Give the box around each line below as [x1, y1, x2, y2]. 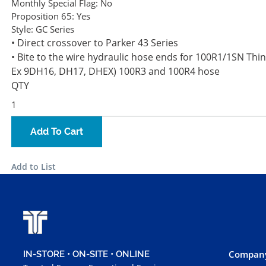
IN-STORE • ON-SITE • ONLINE [23, 248, 150, 259]
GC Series [36, 23, 74, 36]
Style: [11, 23, 33, 36]
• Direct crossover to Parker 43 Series [11, 36, 178, 50]
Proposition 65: [11, 10, 74, 23]
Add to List [11, 161, 56, 173]
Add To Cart [30, 126, 83, 138]
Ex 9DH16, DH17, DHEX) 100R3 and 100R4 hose [11, 65, 220, 78]
